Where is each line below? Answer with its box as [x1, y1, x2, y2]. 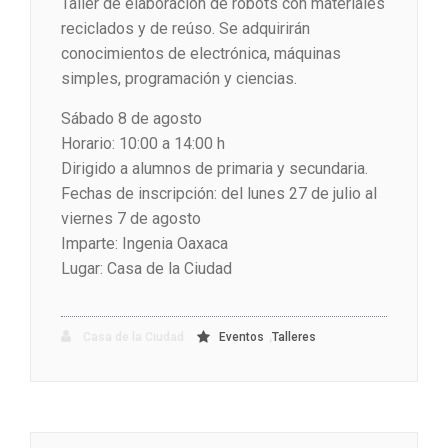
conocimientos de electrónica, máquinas [61, 44, 341, 64]
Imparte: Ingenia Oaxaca [61, 234, 228, 254]
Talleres [272, 330, 316, 345]
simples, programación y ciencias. [61, 69, 297, 89]
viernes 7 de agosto [61, 209, 201, 229]
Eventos [219, 330, 264, 345]
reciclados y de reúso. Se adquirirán [61, 19, 310, 39]
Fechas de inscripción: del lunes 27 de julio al [61, 184, 377, 204]
